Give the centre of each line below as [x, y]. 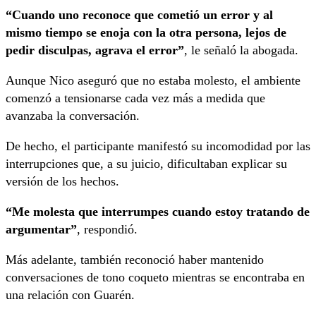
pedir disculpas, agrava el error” [95, 50]
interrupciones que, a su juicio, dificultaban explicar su [146, 163]
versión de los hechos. [62, 181]
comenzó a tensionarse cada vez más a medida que [135, 98]
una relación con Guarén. [70, 294]
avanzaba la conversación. [73, 115]
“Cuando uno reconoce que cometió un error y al [139, 14]
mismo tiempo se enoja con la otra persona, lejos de [146, 32]
